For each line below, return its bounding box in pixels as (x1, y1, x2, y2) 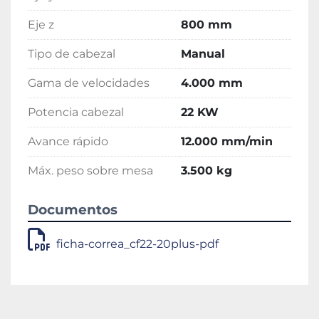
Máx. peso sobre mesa (28, 164, 153, 178)
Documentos (28, 202, 117, 219)
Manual (181, 47, 225, 61)
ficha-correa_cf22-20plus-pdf (56, 237, 219, 251)
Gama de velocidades (28, 76, 150, 90)
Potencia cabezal (28, 105, 124, 120)
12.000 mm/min (181, 135, 273, 149)
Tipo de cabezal (28, 47, 115, 61)
